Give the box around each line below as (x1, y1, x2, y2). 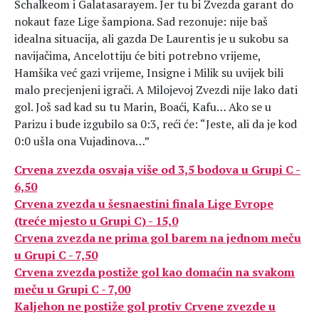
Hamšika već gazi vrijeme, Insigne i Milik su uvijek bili (14, 65, 283, 80)
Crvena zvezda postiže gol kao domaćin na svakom (14, 264, 295, 280)
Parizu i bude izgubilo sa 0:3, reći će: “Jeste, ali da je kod (14, 116, 297, 132)
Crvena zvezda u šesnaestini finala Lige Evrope (14, 196, 273, 211)
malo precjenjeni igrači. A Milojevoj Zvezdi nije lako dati (14, 82, 298, 98)
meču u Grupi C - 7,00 (14, 281, 130, 297)
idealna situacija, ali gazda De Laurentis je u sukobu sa (14, 31, 288, 46)
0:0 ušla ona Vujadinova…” (14, 133, 150, 149)
